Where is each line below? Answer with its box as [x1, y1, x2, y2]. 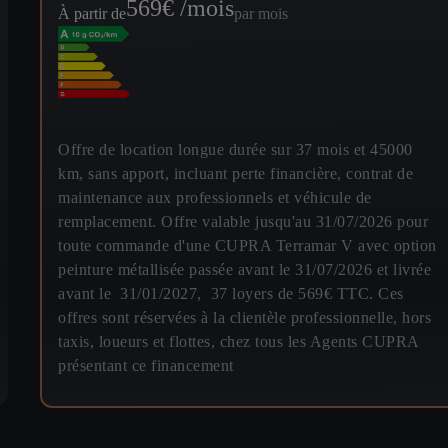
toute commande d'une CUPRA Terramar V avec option [58, 236, 437, 254]
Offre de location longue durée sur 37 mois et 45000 [58, 140, 413, 158]
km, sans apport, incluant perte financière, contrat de [58, 164, 413, 182]
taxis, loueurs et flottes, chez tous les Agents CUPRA [58, 332, 419, 350]
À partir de [58, 4, 126, 22]
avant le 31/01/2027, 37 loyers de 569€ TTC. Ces [58, 284, 404, 302]
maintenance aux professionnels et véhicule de [58, 188, 372, 206]
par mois [234, 4, 288, 22]
